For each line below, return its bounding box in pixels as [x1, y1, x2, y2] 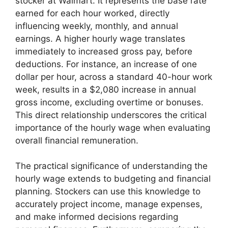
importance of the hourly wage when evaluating [15, 122, 210, 133]
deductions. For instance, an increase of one [15, 59, 197, 69]
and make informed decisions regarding [15, 212, 178, 222]
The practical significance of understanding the [15, 161, 208, 172]
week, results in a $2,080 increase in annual [15, 84, 196, 95]
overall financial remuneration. [15, 135, 138, 146]
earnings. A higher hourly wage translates [15, 33, 185, 44]
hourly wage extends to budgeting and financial [15, 174, 211, 184]
